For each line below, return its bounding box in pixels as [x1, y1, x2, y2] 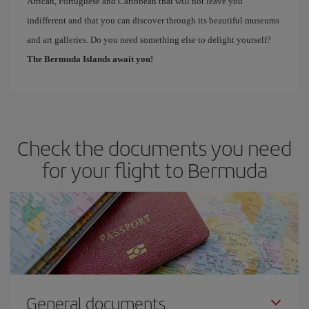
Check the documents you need [17, 132, 292, 162]
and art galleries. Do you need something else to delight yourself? [27, 34, 271, 45]
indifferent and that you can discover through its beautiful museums [27, 14, 279, 26]
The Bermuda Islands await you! [27, 53, 153, 64]
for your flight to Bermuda [41, 154, 268, 184]
